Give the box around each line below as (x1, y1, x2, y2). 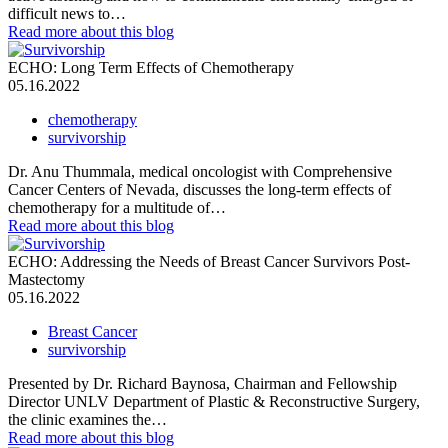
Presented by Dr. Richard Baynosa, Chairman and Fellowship (8, 374, 397, 392)
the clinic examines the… (8, 410, 167, 428)
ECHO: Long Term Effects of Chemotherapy (8, 58, 294, 76)
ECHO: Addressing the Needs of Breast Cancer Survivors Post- (8, 252, 410, 270)
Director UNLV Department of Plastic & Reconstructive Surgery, (8, 392, 420, 410)
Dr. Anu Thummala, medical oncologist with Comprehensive (8, 162, 392, 180)
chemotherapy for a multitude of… (8, 198, 226, 216)
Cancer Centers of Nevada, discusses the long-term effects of (8, 180, 391, 198)
